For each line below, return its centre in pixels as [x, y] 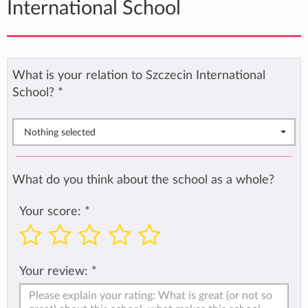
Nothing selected [60, 132]
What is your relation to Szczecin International [139, 75]
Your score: [52, 211]
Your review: [54, 271]
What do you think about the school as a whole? [143, 179]
